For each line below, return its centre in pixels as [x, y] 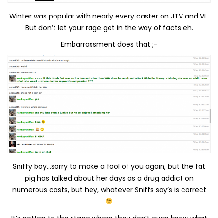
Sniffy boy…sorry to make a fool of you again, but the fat [109, 166]
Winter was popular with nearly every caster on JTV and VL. [109, 16]
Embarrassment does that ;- [109, 44]
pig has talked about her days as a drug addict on [109, 178]
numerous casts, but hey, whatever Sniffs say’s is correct [109, 190]
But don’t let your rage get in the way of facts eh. [109, 27]
